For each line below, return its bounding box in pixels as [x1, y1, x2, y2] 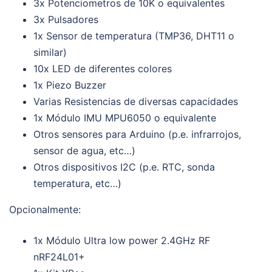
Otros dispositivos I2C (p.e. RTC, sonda [33, 160, 215, 173]
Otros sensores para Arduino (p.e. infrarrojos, [33, 127, 241, 140]
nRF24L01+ [33, 250, 85, 263]
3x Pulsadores [33, 13, 98, 25]
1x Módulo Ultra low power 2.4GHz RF [33, 234, 210, 246]
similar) [33, 46, 67, 58]
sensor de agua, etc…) [33, 144, 135, 157]
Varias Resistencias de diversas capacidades [33, 95, 238, 107]
